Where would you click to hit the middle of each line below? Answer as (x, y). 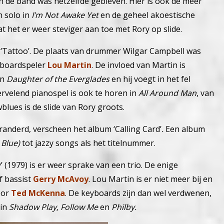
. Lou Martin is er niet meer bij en (150, 179)
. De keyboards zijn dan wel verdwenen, (138, 193)
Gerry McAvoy (61, 179)
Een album (185, 129)
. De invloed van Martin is (138, 65)
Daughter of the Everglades (58, 79)
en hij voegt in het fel (150, 79)
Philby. (124, 207)
